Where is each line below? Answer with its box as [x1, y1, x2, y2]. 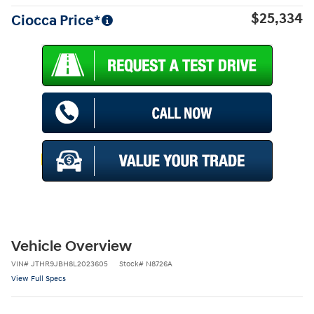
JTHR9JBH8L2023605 [31, 259, 108, 268]
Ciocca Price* [11, 11, 100, 30]
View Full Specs [11, 273, 66, 283]
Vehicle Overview [11, 237, 132, 256]
